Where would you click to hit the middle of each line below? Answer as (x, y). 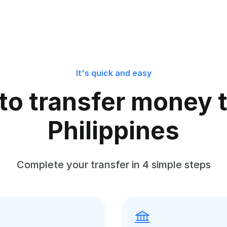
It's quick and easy (113, 73)
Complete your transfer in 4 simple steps (113, 165)
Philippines (113, 130)
